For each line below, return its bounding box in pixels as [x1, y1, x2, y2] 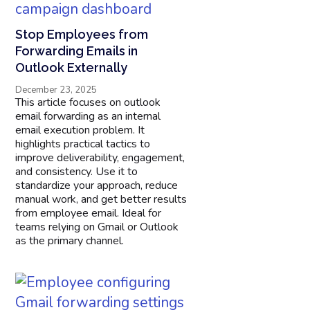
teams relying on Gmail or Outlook [15, 219, 179, 235]
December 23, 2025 [15, 83, 98, 96]
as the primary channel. [15, 232, 125, 248]
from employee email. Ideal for [15, 205, 162, 221]
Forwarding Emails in [15, 43, 138, 58]
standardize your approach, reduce [15, 177, 179, 193]
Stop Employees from [15, 26, 149, 42]
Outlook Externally [15, 60, 128, 75]
